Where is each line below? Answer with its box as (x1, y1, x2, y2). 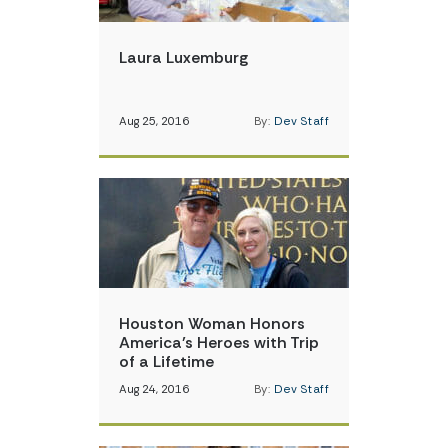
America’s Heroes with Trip (119, 332, 319, 353)
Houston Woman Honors (119, 313, 305, 334)
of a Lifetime (119, 351, 214, 372)
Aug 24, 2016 (119, 382, 189, 397)
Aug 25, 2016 (119, 114, 189, 129)
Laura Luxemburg (119, 47, 248, 68)
